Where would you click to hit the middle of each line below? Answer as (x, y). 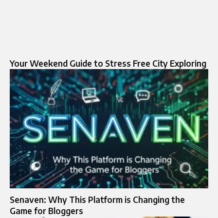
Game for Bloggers (46, 210)
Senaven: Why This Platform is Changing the (97, 199)
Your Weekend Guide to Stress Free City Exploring (108, 63)
